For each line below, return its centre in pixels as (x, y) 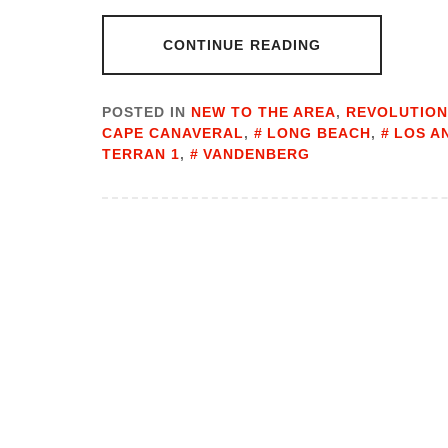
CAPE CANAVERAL (173, 133)
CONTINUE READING (242, 45)
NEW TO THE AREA (263, 112)
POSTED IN (146, 112)
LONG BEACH (319, 133)
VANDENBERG (256, 154)
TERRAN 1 (141, 154)
